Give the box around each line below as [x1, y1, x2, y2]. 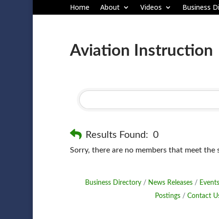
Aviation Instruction [69, 42, 213, 59]
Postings [154, 192, 180, 199]
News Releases [148, 179, 193, 186]
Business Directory [85, 179, 141, 186]
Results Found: [85, 130, 148, 140]
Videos [140, 2, 162, 12]
